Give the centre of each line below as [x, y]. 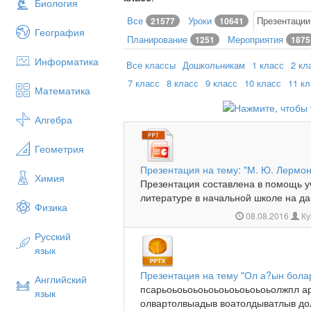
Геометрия [59, 149]
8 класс [183, 83]
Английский [61, 279]
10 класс [263, 83]
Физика [51, 207]
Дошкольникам [214, 65]
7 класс [144, 83]
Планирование [159, 39]
